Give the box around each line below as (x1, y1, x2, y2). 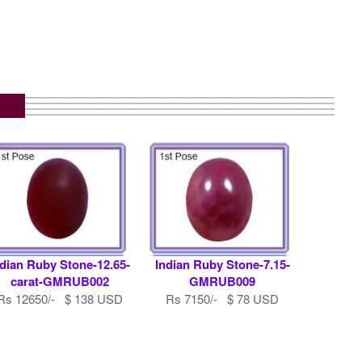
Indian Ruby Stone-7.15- (154, 255, 290, 274)
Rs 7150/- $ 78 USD (166, 290, 280, 308)
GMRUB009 (189, 272, 256, 291)
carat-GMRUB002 (10, 272, 109, 291)
